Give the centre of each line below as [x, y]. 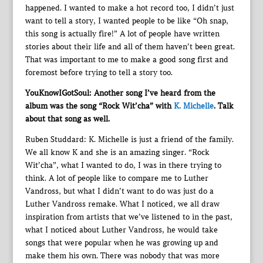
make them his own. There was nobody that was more [122, 256]
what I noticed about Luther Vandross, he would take [121, 230]
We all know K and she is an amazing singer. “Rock [117, 153]
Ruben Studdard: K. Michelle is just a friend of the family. [129, 140]
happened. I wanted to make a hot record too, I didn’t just [129, 8]
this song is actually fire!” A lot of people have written [122, 34]
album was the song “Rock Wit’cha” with [99, 106]
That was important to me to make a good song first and [127, 60]
